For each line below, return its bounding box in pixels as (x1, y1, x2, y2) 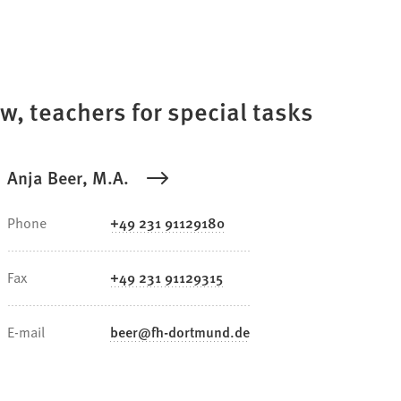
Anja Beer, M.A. (7, 164, 129, 190)
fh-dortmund (151, 320, 230, 342)
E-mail (7, 320, 45, 341)
